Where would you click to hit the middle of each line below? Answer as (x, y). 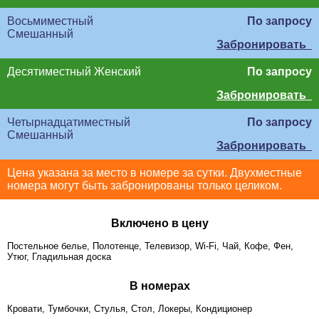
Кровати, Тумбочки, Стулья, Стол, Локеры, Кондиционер (130, 309)
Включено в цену (159, 223)
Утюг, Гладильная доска (59, 257)
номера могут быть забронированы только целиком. (145, 185)
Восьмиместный (50, 21)
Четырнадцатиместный (69, 122)
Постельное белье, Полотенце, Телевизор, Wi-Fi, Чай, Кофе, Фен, (150, 246)
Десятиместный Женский (74, 72)
